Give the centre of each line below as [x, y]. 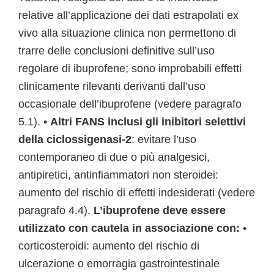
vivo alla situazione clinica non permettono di [127, 33]
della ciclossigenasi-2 [75, 139]
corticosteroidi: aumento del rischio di [109, 246]
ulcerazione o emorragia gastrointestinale [119, 264]
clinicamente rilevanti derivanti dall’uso [112, 86]
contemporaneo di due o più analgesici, [114, 157]
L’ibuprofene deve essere [160, 210]
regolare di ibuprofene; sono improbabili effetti [130, 68]
